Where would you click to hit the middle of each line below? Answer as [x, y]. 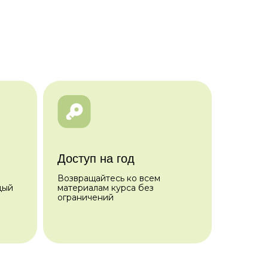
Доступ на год [96, 159]
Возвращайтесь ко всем [109, 178]
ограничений [86, 197]
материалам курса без [106, 188]
